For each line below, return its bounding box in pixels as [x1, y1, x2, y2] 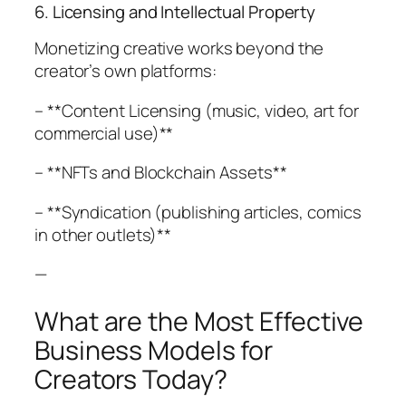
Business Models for [34, 332, 274, 368]
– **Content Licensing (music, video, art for [34, 98, 359, 122]
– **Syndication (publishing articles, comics [34, 199, 362, 224]
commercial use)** [34, 121, 174, 145]
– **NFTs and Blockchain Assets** [34, 160, 287, 185]
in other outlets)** [34, 222, 172, 246]
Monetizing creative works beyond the [34, 36, 324, 61]
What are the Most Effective [34, 303, 364, 339]
